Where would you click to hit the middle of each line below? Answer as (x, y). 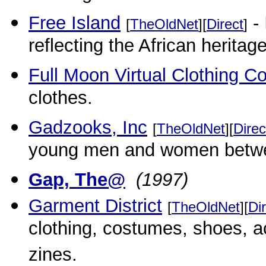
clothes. (61, 100)
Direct (225, 24)
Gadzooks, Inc (88, 127)
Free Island (75, 23)
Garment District (95, 206)
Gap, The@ (77, 180)
